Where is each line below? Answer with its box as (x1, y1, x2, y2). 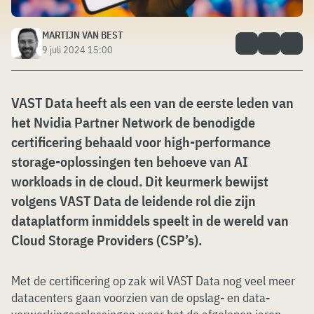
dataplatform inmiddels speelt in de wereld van (11, 211, 289, 230)
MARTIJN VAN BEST (42, 29, 123, 41)
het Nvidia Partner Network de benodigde (11, 113, 255, 132)
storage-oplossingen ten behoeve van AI (11, 152, 248, 171)
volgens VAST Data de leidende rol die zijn (11, 191, 256, 210)
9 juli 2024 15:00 (42, 43, 113, 56)
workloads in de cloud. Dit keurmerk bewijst (11, 172, 268, 191)
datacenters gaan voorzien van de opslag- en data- (11, 289, 270, 306)
